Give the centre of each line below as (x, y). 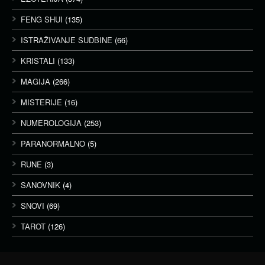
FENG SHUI (42, 19)
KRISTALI (38, 61)
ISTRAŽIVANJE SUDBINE (67, 40)
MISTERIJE (41, 102)
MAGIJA (35, 81)
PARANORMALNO (53, 143)
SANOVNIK (41, 185)
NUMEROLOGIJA (51, 123)
